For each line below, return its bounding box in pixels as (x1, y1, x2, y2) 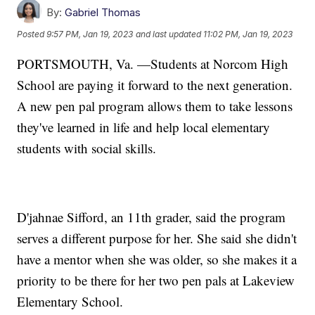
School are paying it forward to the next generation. (17, 75, 293, 94)
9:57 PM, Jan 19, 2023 (46, 28, 134, 39)
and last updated (136, 28, 202, 39)
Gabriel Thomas (65, 5, 141, 19)
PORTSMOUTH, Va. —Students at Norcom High (17, 54, 289, 72)
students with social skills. (17, 139, 157, 157)
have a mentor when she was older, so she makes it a (17, 250, 297, 268)
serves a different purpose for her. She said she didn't (17, 229, 297, 247)
